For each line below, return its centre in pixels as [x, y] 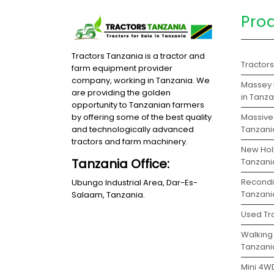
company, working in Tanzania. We [141, 81]
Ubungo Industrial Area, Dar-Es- [135, 183]
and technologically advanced [133, 130]
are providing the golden [121, 93]
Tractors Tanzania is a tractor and [138, 56]
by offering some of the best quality [142, 117]
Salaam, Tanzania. [108, 195]
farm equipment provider [122, 68]
